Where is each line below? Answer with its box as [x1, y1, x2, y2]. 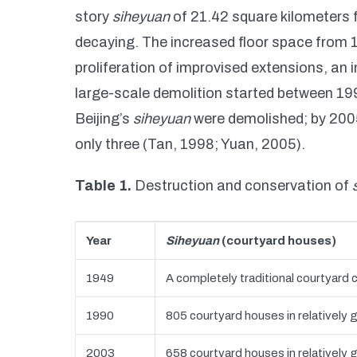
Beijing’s [75, 111, 133, 127]
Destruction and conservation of [135, 178, 352, 194]
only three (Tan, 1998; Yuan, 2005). [75, 136, 305, 152]
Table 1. [75, 178, 135, 194]
